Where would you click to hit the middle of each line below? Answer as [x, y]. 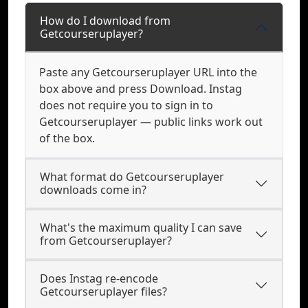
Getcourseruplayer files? [103, 291]
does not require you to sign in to [126, 105]
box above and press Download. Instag [141, 89]
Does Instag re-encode [99, 278]
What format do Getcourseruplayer [132, 177]
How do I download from [105, 21]
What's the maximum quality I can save [141, 228]
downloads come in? [93, 190]
